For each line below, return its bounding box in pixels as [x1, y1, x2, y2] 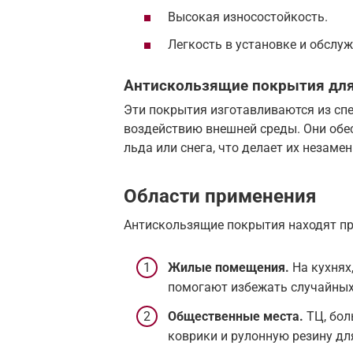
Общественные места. [168, 308, 303, 324]
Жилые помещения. [168, 259, 289, 275]
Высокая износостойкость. [168, 9, 328, 24]
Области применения [124, 185, 316, 208]
